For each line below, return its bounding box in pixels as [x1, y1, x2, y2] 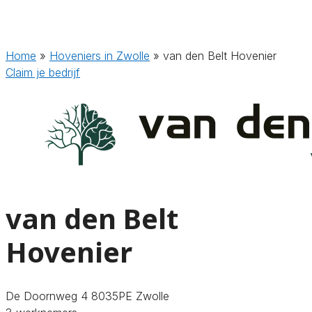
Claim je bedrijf [6, 65, 80, 79]
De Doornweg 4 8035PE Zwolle [6, 288, 169, 303]
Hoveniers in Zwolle [49, 49, 150, 63]
